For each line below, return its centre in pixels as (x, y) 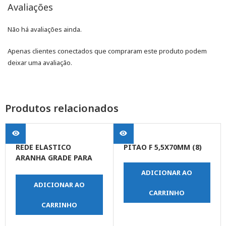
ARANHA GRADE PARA (54, 158)
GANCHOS (33, 179)
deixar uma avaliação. (40, 63)
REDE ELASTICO (43, 147)
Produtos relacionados (62, 108)
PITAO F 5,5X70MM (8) (162, 147)
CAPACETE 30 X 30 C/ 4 (55, 168)
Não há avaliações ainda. (45, 30)
